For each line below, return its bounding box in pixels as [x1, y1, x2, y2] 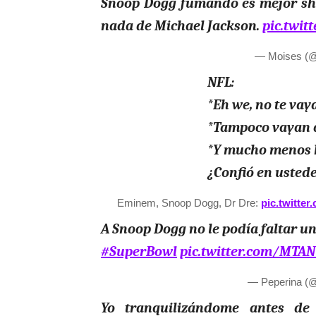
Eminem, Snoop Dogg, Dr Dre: [117, 197, 261, 209]
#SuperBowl [101, 243, 177, 260]
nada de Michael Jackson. [101, 18, 262, 35]
